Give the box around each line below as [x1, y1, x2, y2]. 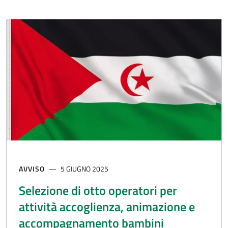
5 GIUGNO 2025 [61, 163, 109, 174]
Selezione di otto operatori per [19, 181, 177, 199]
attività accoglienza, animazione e [19, 197, 195, 216]
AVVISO [19, 163, 45, 174]
